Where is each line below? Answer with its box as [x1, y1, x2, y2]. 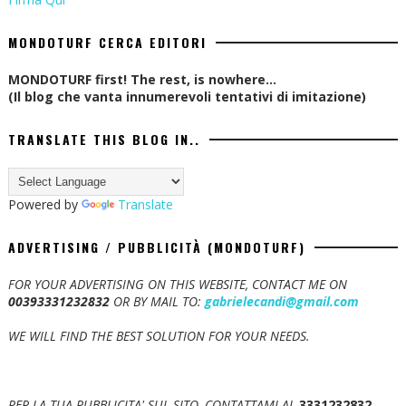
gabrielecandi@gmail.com [204, 293, 359, 311]
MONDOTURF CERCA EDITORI [7, 33, 207, 53]
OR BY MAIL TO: [109, 293, 205, 311]
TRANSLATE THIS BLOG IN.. [7, 130, 200, 150]
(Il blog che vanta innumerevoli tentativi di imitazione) [7, 88, 366, 106]
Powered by [7, 196, 82, 214]
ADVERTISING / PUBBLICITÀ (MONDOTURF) [7, 237, 305, 257]
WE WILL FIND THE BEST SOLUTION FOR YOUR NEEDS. [7, 327, 310, 345]
